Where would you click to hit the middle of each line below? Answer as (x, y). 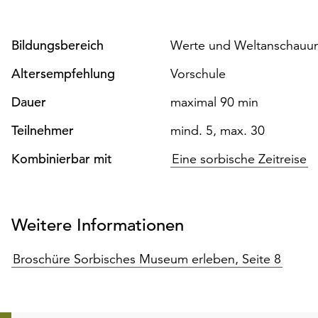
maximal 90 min (214, 102)
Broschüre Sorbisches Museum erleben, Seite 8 (147, 258)
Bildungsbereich (57, 45)
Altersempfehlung (63, 73)
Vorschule (198, 73)
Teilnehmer (43, 130)
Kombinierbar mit (62, 158)
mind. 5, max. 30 (218, 130)
